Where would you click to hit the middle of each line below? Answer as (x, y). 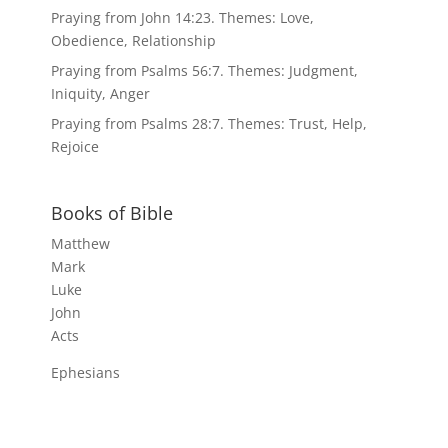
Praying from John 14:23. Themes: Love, (182, 17)
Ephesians (85, 372)
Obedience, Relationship (133, 40)
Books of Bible (111, 212)
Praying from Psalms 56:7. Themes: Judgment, (204, 70)
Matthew (80, 243)
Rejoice (74, 146)
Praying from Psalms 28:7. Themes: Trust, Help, (208, 123)
